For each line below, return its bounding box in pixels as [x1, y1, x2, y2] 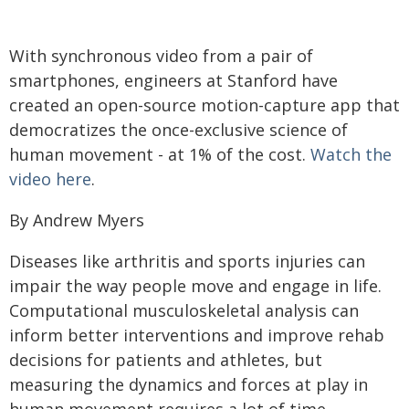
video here [9, 168, 91, 190]
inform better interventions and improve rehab [9, 324, 384, 346]
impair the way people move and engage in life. [9, 275, 382, 297]
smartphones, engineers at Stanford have [9, 69, 338, 91]
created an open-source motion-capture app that [9, 94, 400, 116]
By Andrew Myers [9, 209, 144, 231]
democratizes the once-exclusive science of [9, 119, 348, 141]
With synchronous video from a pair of [9, 45, 313, 67]
